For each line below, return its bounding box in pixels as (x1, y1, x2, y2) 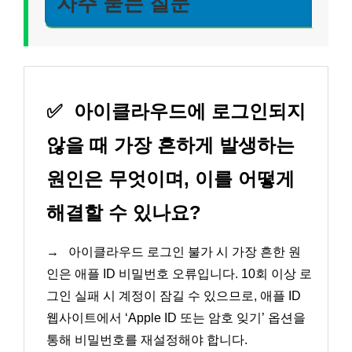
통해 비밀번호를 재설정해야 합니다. (46, 333, 247, 347)
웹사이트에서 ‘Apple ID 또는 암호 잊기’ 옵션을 (46, 311, 306, 325)
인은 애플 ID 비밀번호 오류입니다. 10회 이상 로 (46, 267, 312, 281)
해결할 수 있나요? (46, 202, 201, 224)
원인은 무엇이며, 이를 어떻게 (46, 168, 295, 190)
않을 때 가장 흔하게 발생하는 (46, 134, 295, 156)
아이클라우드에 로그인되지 (68, 101, 306, 123)
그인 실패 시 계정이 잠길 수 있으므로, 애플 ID (46, 289, 301, 303)
